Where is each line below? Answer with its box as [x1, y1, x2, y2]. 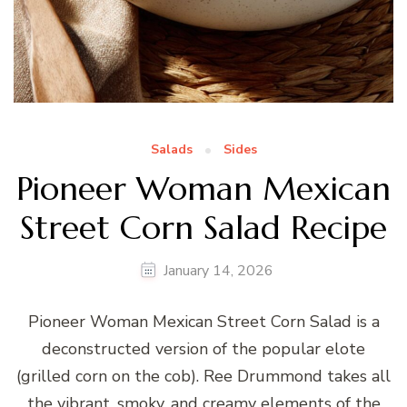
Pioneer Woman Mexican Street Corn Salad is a [27, 310, 380, 333]
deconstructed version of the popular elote [42, 337, 365, 360]
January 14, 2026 [164, 260, 273, 281]
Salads [150, 140, 193, 158]
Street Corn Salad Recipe [20, 206, 387, 248]
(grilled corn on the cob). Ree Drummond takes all [16, 364, 391, 387]
